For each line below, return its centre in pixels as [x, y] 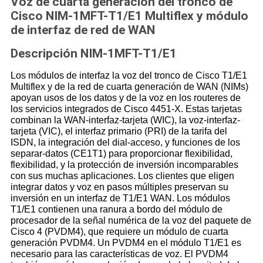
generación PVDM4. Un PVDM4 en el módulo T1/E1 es [126, 243]
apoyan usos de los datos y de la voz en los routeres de [125, 98]
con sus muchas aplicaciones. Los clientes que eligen [122, 176]
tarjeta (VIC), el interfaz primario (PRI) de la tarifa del [119, 131]
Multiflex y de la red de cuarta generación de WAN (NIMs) [129, 87]
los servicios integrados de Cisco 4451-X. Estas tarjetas [126, 109]
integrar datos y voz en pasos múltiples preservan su [119, 187]
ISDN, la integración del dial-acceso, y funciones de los [125, 143]
